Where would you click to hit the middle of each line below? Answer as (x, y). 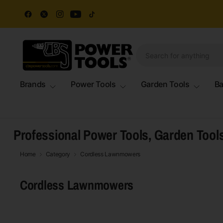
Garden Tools (165, 84)
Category (58, 154)
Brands (33, 84)
